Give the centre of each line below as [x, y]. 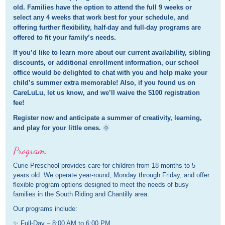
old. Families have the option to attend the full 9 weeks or [103, 8]
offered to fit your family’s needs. [65, 38]
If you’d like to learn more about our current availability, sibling [112, 53]
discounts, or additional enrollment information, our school [106, 63]
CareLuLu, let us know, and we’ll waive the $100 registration [107, 93]
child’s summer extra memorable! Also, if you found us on [104, 83]
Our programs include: [45, 209]
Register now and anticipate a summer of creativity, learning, [108, 118]
